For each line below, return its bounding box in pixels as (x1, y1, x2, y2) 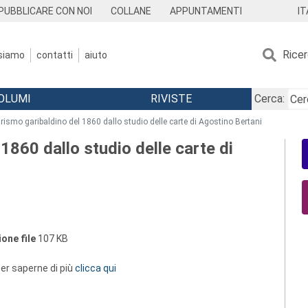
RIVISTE (150, 92, 192, 105)
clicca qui (75, 263, 116, 274)
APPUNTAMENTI (170, 5, 243, 16)
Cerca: (254, 92, 285, 105)
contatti (36, 49, 73, 60)
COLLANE (111, 5, 152, 16)
